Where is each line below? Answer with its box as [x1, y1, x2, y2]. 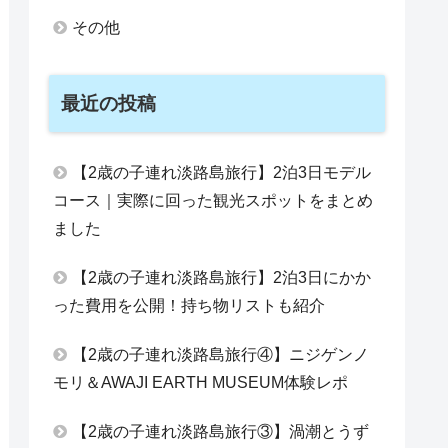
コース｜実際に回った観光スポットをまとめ [53, 191, 373, 209]
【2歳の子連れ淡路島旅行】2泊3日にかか [72, 268, 371, 286]
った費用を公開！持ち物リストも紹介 [53, 296, 325, 314]
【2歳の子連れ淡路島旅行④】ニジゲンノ [72, 345, 369, 363]
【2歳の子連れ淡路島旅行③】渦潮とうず [72, 422, 369, 440]
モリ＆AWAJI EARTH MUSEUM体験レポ [53, 373, 348, 391]
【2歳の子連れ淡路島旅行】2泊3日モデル [72, 163, 371, 181]
